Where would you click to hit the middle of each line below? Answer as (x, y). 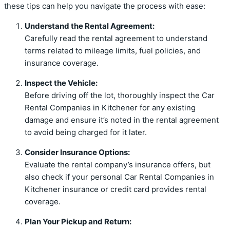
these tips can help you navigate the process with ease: (105, 6)
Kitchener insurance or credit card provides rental (116, 190)
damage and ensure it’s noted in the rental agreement (122, 120)
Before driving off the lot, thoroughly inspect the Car (120, 96)
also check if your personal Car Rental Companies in (119, 177)
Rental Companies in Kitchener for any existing (110, 108)
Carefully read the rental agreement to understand (116, 39)
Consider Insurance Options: (77, 153)
